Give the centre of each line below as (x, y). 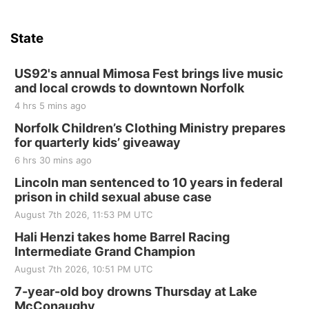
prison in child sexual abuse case (113, 197)
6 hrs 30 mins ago (53, 160)
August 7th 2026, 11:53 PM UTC (83, 215)
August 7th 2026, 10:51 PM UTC (83, 269)
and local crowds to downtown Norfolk (129, 88)
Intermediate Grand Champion (105, 251)
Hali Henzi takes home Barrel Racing (122, 237)
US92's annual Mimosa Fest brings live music (149, 73)
